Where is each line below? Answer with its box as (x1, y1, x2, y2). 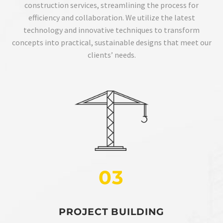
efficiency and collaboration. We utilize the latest (28, 12, 195, 22)
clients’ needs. (87, 49, 136, 60)
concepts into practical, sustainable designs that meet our (11, 37, 212, 47)
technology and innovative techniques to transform (23, 24, 200, 35)
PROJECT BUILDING (58, 206, 165, 218)
